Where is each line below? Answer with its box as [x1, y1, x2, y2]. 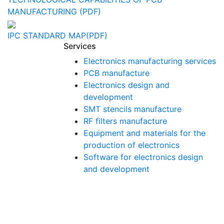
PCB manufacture [83, 68, 149, 78]
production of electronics [83, 140, 179, 150]
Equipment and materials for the [83, 128, 205, 138]
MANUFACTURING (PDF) [7, 6, 101, 16]
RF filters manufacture [83, 116, 167, 126]
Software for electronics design [83, 152, 203, 162]
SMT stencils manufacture [83, 104, 181, 114]
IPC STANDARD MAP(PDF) [7, 30, 107, 40]
